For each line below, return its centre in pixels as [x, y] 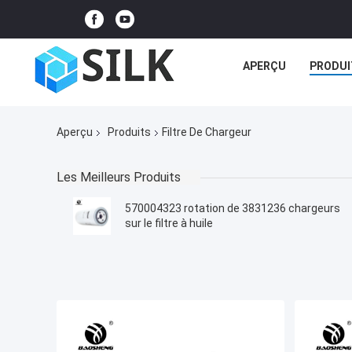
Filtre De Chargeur [207, 132]
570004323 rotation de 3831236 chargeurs [233, 209]
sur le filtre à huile [169, 224]
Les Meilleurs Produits [119, 178]
